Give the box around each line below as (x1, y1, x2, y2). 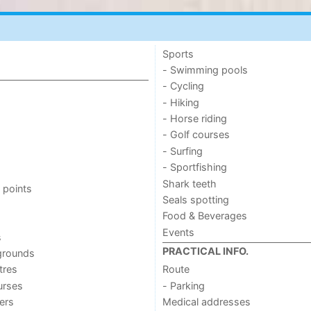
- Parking (162, 279, 205, 292)
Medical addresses (162, 296, 251, 308)
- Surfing (162, 144, 203, 157)
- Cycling (162, 80, 204, 92)
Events (162, 226, 194, 238)
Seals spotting (162, 193, 229, 205)
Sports (162, 47, 194, 60)
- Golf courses (162, 128, 230, 141)
